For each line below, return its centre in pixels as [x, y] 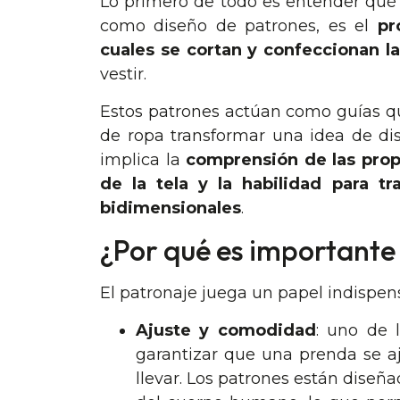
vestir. [123, 75]
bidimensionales [171, 208]
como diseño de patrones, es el [239, 26]
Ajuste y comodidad [226, 330]
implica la [143, 159]
